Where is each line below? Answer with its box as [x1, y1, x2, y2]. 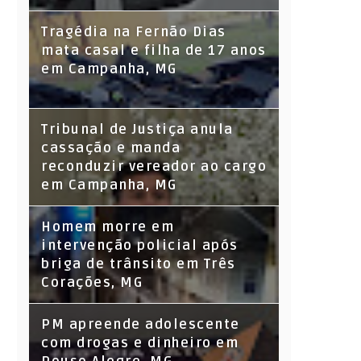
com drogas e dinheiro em [41, 335, 239, 352]
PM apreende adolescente [41, 317, 240, 334]
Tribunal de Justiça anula [41, 122, 234, 139]
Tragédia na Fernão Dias [41, 24, 226, 41]
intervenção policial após [41, 238, 239, 255]
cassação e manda [41, 140, 180, 157]
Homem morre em [41, 219, 174, 236]
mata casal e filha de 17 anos [41, 43, 267, 60]
